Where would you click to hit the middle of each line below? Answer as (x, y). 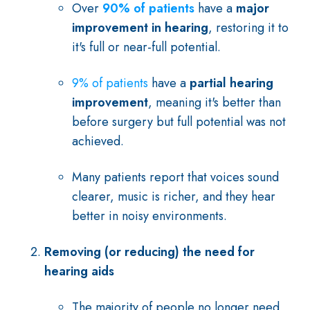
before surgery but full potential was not (179, 122)
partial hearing (231, 83)
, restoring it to (248, 28)
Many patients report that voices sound (175, 177)
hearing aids (79, 271)
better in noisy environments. (149, 216)
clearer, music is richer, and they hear (174, 197)
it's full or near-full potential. (146, 47)
